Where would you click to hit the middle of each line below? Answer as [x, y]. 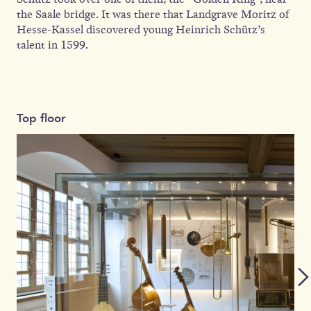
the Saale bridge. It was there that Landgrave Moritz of [153, 14]
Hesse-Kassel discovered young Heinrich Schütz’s [141, 30]
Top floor [41, 118]
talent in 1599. [52, 45]
